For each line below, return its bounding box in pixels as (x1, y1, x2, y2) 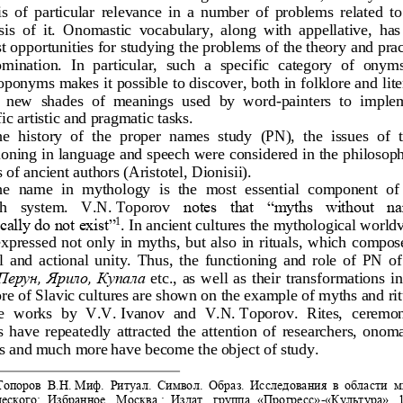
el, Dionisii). (171, 160, 251, 179)
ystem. (25, 196, 72, 215)
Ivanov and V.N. (120, 302, 236, 321)
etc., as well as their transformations (149, 267, 389, 286)
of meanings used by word (91, 90, 276, 109)
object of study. (220, 337, 318, 356)
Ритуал (110, 377, 148, 392)
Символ (157, 377, 200, 392)
